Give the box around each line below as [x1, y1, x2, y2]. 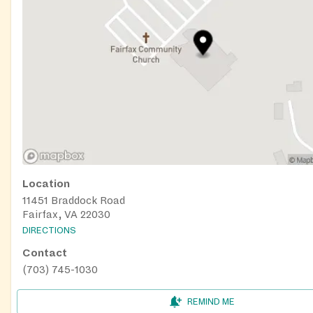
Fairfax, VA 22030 [22, 209, 110, 221]
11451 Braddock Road [22, 195, 125, 207]
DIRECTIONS [22, 225, 76, 235]
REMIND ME [187, 296, 235, 307]
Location [22, 178, 70, 190]
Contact [22, 247, 67, 259]
